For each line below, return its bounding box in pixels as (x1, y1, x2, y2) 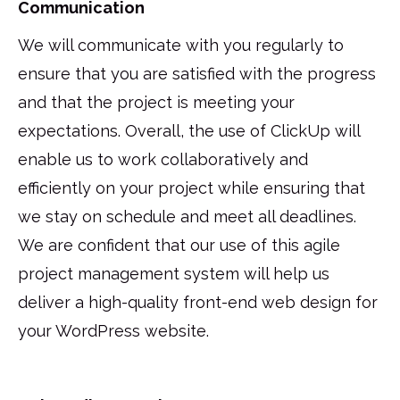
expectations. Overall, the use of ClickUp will (18, 121, 360, 140)
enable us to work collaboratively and (18, 149, 308, 169)
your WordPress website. (18, 321, 209, 340)
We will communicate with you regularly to (18, 35, 344, 54)
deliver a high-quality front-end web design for (18, 292, 378, 312)
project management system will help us (18, 263, 329, 283)
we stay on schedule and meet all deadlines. (18, 206, 356, 226)
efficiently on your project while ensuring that (18, 178, 365, 197)
